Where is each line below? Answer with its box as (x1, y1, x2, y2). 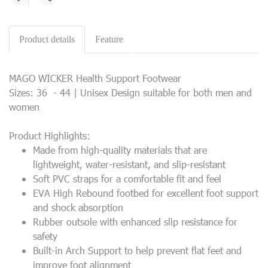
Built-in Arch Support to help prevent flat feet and (33, 244, 242, 257)
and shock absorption (33, 201, 123, 214)
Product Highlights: (9, 129, 90, 142)
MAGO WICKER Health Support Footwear (9, 72, 181, 84)
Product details (19, 34, 75, 44)
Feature (95, 34, 123, 44)
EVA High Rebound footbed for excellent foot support (33, 187, 258, 199)
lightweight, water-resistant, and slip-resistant (33, 158, 226, 170)
